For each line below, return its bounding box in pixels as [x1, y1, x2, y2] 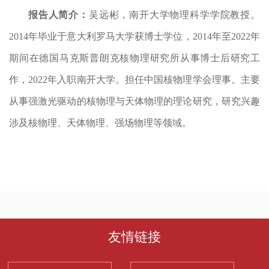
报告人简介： [28, 9, 89, 20]
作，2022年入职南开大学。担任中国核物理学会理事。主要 [9, 74, 260, 85]
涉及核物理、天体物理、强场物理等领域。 [9, 117, 192, 128]
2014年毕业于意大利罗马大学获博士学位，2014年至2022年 [9, 31, 260, 41]
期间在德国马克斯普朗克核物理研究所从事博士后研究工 [9, 52, 260, 63]
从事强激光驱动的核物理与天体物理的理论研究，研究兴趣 [9, 95, 260, 106]
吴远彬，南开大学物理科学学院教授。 [88, 9, 261, 20]
